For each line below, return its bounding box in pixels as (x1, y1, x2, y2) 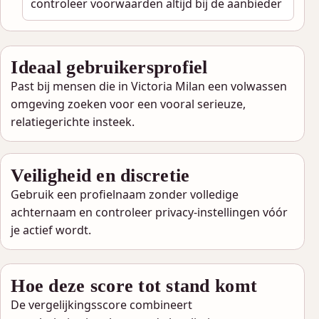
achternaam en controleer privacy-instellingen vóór (11, 204, 288, 220)
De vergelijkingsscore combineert (11, 296, 193, 313)
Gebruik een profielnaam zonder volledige (11, 186, 239, 202)
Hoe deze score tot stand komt (11, 274, 258, 296)
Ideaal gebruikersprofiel (11, 56, 208, 78)
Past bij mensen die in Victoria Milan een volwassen (11, 78, 288, 95)
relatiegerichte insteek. (11, 114, 135, 130)
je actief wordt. (11, 221, 92, 238)
